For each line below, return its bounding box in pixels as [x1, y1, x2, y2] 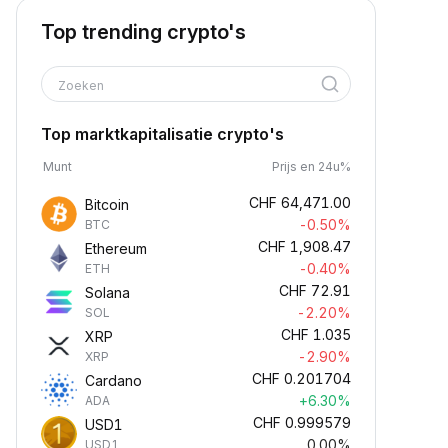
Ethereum [85, 240, 147, 257]
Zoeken [58, 78, 107, 93]
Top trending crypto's [41, 20, 246, 44]
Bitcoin [85, 196, 129, 213]
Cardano [85, 372, 142, 389]
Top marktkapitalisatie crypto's [41, 124, 284, 144]
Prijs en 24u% [272, 159, 351, 174]
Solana [85, 284, 130, 301]
